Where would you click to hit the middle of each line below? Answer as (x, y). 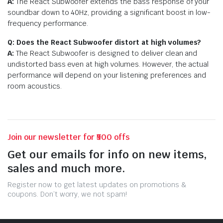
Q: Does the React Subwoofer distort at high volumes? (105, 42)
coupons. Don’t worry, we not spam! (67, 194)
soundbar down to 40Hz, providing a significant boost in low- (109, 12)
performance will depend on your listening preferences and (107, 75)
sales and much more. (66, 168)
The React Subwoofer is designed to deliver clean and (106, 53)
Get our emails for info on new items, (107, 154)
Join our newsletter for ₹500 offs (69, 137)
